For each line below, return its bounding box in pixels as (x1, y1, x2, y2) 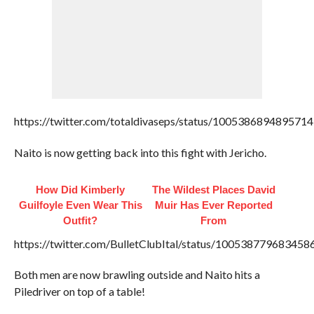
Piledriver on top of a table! (13, 285, 145, 299)
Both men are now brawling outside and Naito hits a (13, 268, 260, 282)
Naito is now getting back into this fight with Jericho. (13, 146, 266, 160)
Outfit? (63, 214, 98, 227)
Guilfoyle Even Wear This (18, 199, 142, 212)
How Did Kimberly (36, 184, 125, 196)
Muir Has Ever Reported (154, 199, 273, 212)
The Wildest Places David (151, 184, 275, 196)
